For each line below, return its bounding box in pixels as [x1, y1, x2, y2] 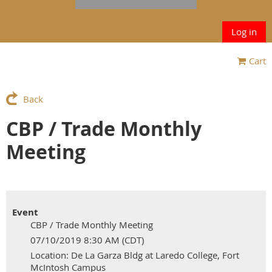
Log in [231, 25, 257, 38]
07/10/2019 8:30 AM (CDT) [30, 233, 144, 246]
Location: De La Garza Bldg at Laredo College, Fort [30, 248, 239, 261]
